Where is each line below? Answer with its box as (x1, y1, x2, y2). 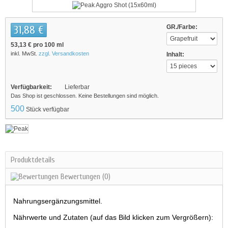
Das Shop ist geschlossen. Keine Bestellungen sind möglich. (11, 93, 159, 99)
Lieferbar (65, 83, 90, 91)
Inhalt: (166, 51, 184, 58)
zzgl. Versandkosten (39, 50, 89, 56)
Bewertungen (59, 172, 102, 181)
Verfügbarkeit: (11, 83, 52, 91)
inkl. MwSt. (11, 50, 39, 56)
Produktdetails (11, 155, 55, 164)
